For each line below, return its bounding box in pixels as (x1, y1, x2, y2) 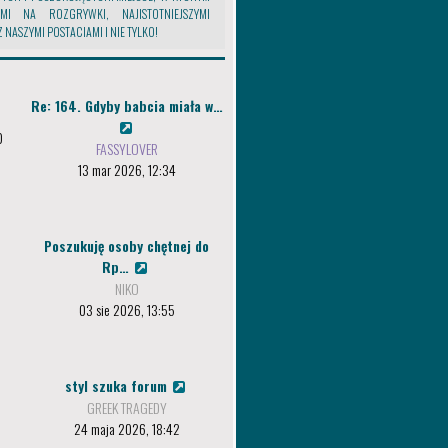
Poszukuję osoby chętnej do (44, 235, 209, 256)
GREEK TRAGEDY (86, 397, 167, 418)
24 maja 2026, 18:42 (73, 418, 180, 439)
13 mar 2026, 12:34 (77, 159, 176, 180)
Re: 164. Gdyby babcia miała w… (30, 95, 223, 116)
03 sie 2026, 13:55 (78, 299, 175, 320)
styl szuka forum (64, 375, 171, 396)
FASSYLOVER (95, 138, 158, 159)
